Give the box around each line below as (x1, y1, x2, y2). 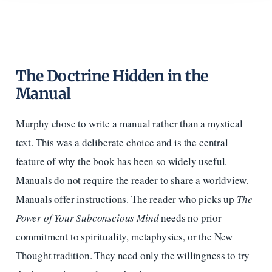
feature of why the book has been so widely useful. (15, 154, 228, 169)
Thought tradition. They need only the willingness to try (15, 248, 250, 263)
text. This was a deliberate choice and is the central (15, 135, 228, 150)
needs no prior (158, 211, 222, 225)
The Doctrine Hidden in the (15, 66, 208, 86)
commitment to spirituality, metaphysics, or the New (15, 229, 233, 244)
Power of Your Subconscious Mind (15, 211, 159, 225)
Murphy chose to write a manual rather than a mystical (15, 117, 243, 131)
